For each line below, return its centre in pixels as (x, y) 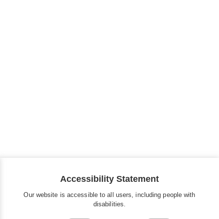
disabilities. (109, 204)
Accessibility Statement (109, 179)
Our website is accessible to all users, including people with (109, 195)
